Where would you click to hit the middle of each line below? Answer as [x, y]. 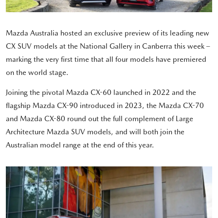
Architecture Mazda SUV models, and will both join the [95, 132]
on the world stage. [37, 73]
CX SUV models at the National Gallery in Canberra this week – [108, 46]
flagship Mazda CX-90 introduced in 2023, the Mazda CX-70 [105, 106]
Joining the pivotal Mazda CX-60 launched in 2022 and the [101, 93]
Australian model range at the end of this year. [80, 145]
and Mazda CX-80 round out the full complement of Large [100, 119]
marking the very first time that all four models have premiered [106, 60]
